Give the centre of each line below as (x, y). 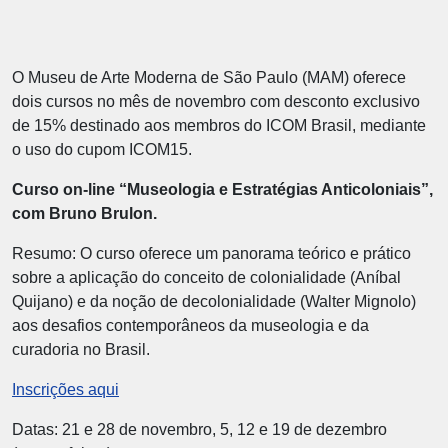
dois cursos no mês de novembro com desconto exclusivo (216, 101)
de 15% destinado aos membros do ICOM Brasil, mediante (219, 125)
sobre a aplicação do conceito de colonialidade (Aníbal (206, 277)
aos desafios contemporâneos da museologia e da (190, 325)
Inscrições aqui (65, 389)
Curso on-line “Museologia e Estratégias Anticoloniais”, (222, 189)
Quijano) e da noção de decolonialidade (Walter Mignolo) (214, 301)
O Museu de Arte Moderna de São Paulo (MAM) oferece (209, 77)
